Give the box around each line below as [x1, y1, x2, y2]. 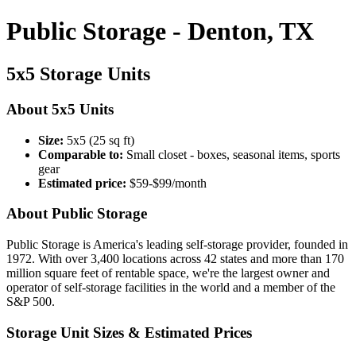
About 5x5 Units [6, 100, 114, 118]
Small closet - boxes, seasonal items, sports [123, 147, 340, 161]
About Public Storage [6, 205, 147, 222]
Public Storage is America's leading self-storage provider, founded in [6, 237, 348, 251]
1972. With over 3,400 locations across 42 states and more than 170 [6, 251, 344, 265]
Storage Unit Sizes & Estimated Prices [6, 323, 252, 341]
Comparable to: [38, 147, 123, 161]
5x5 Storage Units [6, 63, 150, 84]
